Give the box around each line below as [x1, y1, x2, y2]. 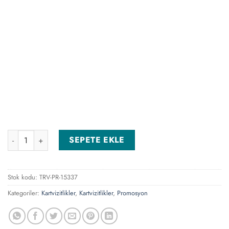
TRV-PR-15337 [39, 172, 78, 182]
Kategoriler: [8, 188, 41, 198]
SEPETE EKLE [69, 134, 125, 146]
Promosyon [117, 188, 148, 198]
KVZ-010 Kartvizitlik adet [7, 130, 95, 141]
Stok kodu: [8, 172, 39, 182]
